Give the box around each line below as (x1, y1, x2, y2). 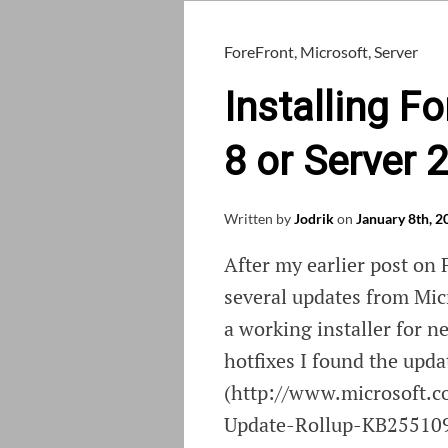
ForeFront (224, 42, 294, 62)
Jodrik (294, 210, 334, 228)
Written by (224, 210, 294, 228)
